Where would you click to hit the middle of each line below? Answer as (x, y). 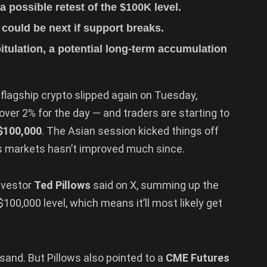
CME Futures (198, 257)
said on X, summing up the (155, 185)
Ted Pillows (62, 185)
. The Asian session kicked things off (130, 131)
